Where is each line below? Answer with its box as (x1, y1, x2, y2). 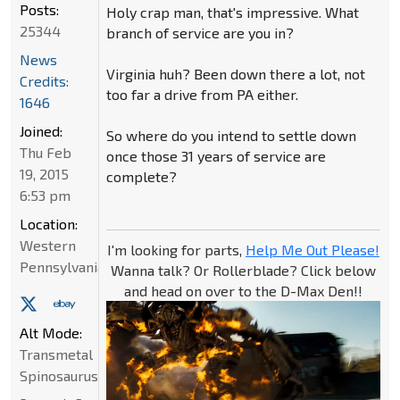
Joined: (20, 121, 62, 139)
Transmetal (20, 345, 93, 362)
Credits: (20, 71, 69, 89)
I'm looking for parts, (106, 241, 246, 259)
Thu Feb (20, 143, 71, 161)
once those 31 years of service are (105, 147, 326, 165)
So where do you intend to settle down (105, 127, 356, 145)
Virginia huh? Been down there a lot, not (105, 65, 365, 83)
